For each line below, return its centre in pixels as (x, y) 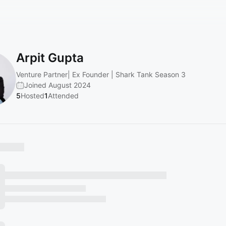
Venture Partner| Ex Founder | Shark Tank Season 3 (101, 74)
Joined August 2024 (58, 85)
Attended (63, 96)
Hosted (33, 96)
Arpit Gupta (50, 58)
